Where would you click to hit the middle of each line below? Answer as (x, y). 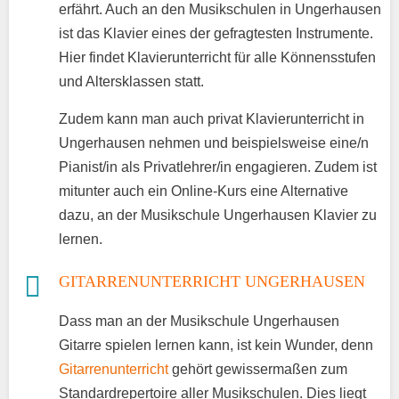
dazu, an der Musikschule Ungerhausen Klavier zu (218, 215)
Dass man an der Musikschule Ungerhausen (199, 321)
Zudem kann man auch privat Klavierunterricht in (212, 118)
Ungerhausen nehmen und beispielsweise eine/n (214, 142)
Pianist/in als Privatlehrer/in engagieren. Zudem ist (218, 167)
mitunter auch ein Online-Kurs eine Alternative (204, 191)
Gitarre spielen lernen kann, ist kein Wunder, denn (216, 345)
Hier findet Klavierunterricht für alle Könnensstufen (217, 57)
